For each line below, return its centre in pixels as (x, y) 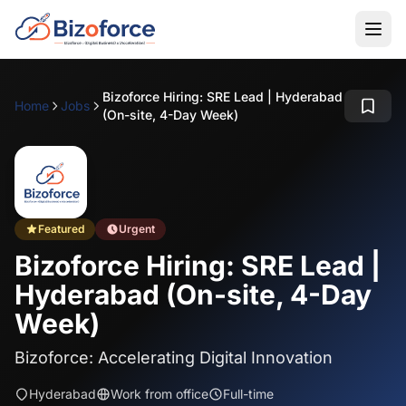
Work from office (159, 394)
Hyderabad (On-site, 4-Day (193, 295)
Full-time (248, 394)
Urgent (137, 229)
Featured (61, 229)
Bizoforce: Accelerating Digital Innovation (174, 358)
